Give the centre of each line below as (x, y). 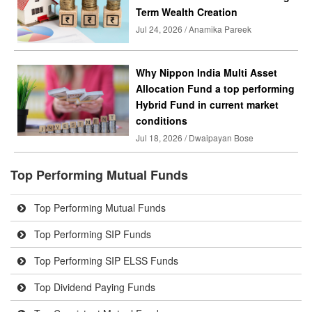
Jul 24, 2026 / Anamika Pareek (194, 29)
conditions (162, 120)
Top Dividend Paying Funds (93, 287)
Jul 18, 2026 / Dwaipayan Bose (195, 138)
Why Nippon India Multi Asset (206, 72)
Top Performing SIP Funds (91, 234)
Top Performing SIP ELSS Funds (105, 260)
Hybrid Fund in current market (207, 104)
